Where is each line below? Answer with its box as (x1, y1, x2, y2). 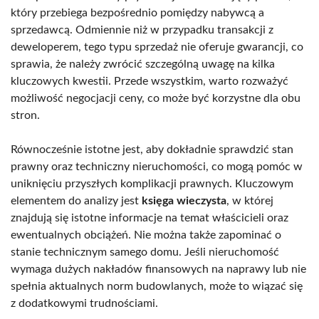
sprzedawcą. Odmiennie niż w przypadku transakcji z (11, 23, 273, 36)
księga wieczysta (142, 194, 226, 206)
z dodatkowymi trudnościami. (11, 297, 158, 309)
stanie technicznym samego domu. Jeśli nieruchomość (11, 246, 279, 258)
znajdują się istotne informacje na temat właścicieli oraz (11, 211, 288, 224)
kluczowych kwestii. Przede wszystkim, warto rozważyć (11, 75, 288, 87)
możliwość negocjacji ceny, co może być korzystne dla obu (11, 92, 300, 104)
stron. (11, 109, 40, 121)
